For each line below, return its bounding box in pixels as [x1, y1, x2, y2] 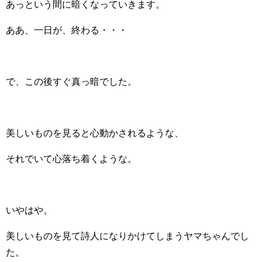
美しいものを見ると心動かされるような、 [6, 127, 184, 137]
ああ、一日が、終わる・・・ [6, 25, 127, 35]
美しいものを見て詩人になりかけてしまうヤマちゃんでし [6, 230, 249, 240]
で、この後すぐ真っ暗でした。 [6, 76, 137, 86]
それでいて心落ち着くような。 [6, 153, 137, 163]
